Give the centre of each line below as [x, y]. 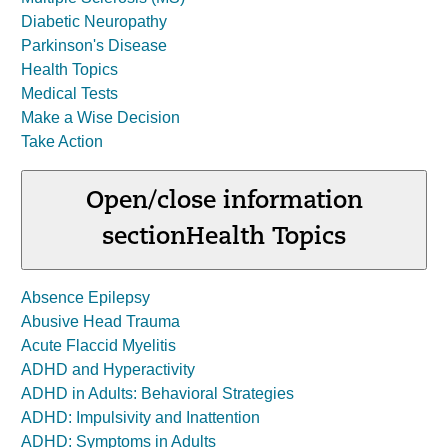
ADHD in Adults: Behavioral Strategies [157, 393]
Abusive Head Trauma [100, 321]
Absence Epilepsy [85, 297]
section [144, 238]
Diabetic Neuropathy [94, 21]
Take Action [62, 141]
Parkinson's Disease [94, 45]
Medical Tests [69, 93]
